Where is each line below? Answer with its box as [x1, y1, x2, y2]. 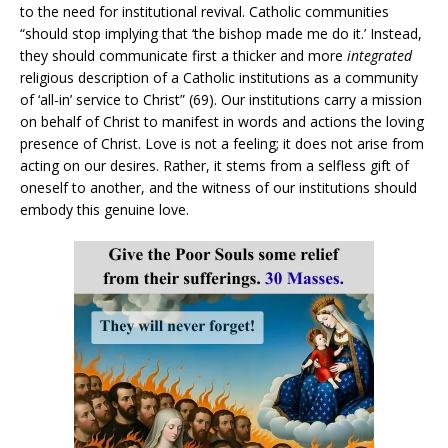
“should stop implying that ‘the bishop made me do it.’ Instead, [20, 23, 422, 43]
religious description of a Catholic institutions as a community [20, 67, 418, 87]
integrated [347, 45, 412, 65]
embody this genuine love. [20, 199, 189, 219]
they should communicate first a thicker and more [20, 45, 347, 65]
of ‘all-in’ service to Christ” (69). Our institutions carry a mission [20, 89, 422, 109]
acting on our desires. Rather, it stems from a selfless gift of [20, 155, 409, 175]
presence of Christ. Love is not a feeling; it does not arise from [20, 133, 424, 153]
